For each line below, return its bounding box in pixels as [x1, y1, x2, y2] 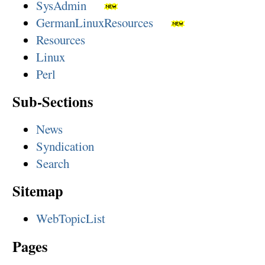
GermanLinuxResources [35, 14, 153, 31]
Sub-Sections [12, 91, 93, 112]
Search [35, 155, 69, 172]
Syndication [35, 138, 94, 155]
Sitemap [12, 180, 63, 202]
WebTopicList [35, 210, 105, 227]
